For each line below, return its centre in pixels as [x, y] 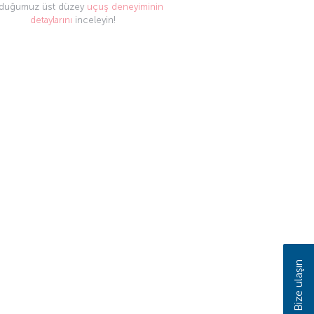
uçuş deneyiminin [125, 7]
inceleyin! [94, 20]
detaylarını [51, 20]
